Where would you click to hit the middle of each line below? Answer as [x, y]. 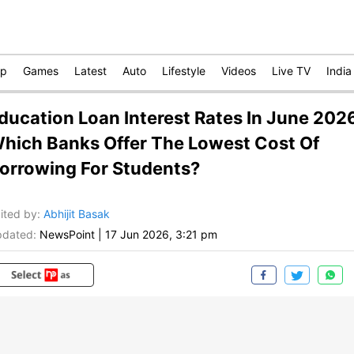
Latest [90, 71]
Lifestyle [184, 71]
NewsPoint [67, 235]
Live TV [291, 71]
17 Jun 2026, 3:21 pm [161, 235]
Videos [239, 71]
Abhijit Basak [77, 214]
